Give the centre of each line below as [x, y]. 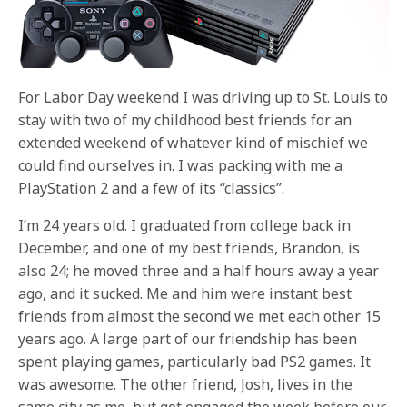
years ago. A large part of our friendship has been [188, 339]
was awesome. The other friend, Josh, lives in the [186, 384]
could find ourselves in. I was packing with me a [181, 165]
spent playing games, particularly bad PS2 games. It [195, 362]
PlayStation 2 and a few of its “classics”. [152, 188]
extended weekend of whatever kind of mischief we [194, 143]
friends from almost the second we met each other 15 [200, 316]
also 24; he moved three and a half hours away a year [199, 271]
